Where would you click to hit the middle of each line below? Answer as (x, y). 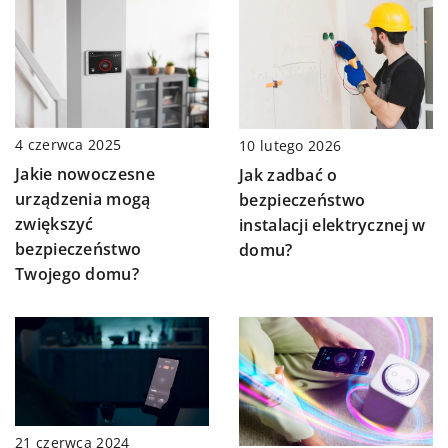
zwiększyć (54, 224)
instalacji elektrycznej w (332, 224)
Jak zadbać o (288, 174)
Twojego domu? (77, 274)
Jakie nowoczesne (85, 174)
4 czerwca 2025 (68, 145)
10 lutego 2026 (290, 145)
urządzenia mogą (83, 199)
